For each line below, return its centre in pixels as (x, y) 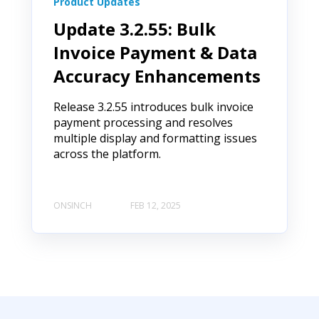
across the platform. (107, 153)
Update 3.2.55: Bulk (135, 28)
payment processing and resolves (143, 122)
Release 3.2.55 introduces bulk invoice (153, 106)
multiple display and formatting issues (155, 138)
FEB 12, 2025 (156, 206)
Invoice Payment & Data (155, 52)
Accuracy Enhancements (157, 75)
